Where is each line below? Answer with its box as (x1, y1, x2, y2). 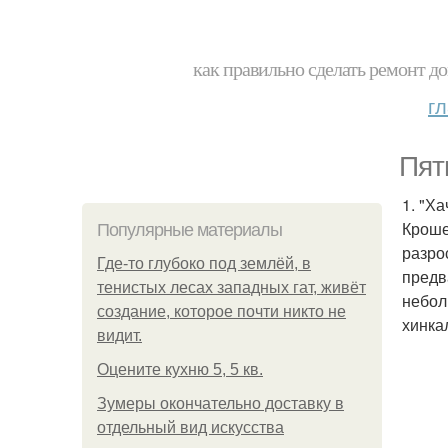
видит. (97, 327, 142, 344)
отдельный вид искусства (97, 419, 284, 436)
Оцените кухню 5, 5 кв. (97, 361, 263, 378)
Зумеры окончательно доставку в (97, 395, 344, 412)
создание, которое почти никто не (97, 303, 346, 320)
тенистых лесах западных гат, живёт (97, 279, 366, 296)
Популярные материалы (97, 220, 282, 240)
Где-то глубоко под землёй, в (97, 255, 311, 272)
